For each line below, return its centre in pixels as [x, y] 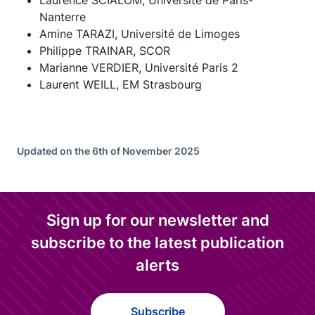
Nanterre [63, 17]
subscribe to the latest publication [157, 243]
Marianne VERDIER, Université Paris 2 [139, 67]
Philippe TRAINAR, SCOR [105, 51]
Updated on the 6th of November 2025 [108, 151]
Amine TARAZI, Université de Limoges [140, 34]
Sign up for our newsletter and [157, 220]
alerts [157, 265]
